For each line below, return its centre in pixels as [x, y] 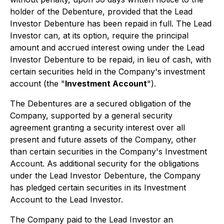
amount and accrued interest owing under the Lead [107, 47]
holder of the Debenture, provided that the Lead [101, 11]
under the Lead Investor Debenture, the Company [105, 175]
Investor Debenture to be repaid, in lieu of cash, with [110, 59]
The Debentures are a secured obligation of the [100, 103]
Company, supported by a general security [91, 115]
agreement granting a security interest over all [97, 127]
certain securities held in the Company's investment [107, 71]
